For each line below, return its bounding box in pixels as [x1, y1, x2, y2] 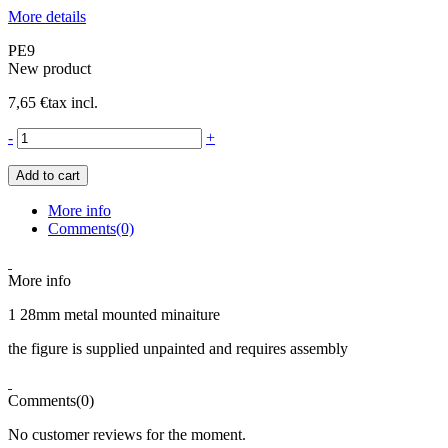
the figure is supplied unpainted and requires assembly [8, 339, 348, 357]
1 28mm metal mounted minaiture [8, 305, 220, 323]
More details [8, 7, 86, 25]
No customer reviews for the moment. [8, 425, 246, 443]
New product [8, 59, 91, 77]
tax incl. [48, 93, 98, 111]
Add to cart [16, 167, 80, 183]
